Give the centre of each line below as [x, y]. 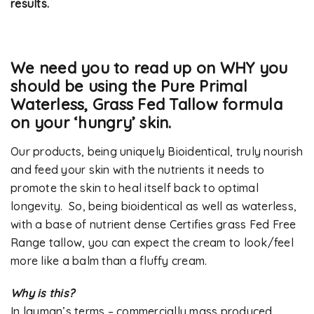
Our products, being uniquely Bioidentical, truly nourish [157, 152]
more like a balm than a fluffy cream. [109, 261]
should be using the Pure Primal [129, 87]
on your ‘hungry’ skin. [91, 123]
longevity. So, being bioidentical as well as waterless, [153, 206]
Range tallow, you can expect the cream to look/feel [152, 243]
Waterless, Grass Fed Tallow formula [146, 105]
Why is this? [42, 293]
